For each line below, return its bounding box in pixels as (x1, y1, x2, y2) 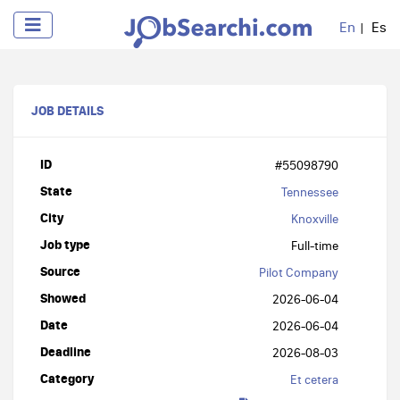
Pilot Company (259, 264, 338, 280)
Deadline (40, 343, 91, 360)
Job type (40, 236, 90, 253)
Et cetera (290, 371, 338, 387)
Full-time (291, 237, 338, 254)
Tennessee (281, 184, 338, 200)
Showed (40, 289, 86, 306)
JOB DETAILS (31, 102, 104, 119)
